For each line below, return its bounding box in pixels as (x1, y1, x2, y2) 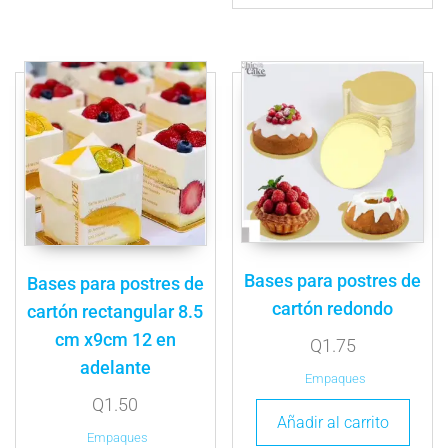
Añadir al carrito (276, 413, 389, 433)
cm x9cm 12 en (54, 329, 176, 351)
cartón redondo (272, 298, 394, 320)
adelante (79, 357, 151, 379)
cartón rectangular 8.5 (27, 301, 204, 323)
